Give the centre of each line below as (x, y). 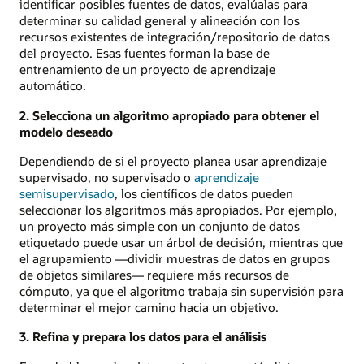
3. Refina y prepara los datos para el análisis (143, 337)
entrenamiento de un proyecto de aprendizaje (147, 69)
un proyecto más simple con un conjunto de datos (160, 225)
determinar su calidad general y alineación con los (160, 21)
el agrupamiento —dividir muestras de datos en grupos (175, 258)
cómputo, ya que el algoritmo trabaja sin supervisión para (182, 290)
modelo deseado (66, 131)
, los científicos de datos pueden (204, 193)
